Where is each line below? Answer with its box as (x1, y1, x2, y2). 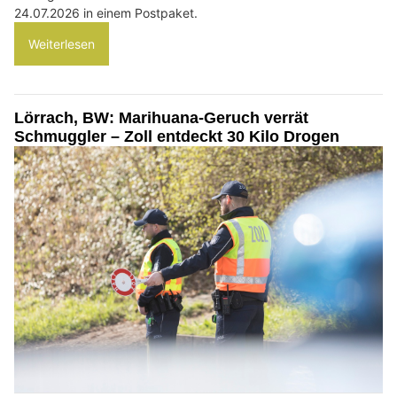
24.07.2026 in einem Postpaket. (14, 5, 198, 21)
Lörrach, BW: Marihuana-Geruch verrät (14, 109, 308, 128)
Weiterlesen (28, 36, 95, 52)
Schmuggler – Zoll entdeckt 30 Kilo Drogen (14, 128, 339, 146)
